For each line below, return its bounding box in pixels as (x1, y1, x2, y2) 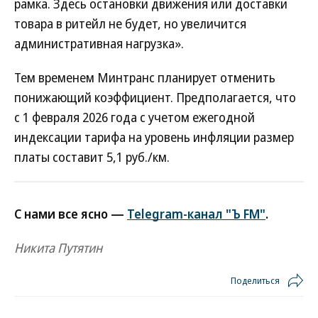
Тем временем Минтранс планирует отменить (14, 69, 275, 86)
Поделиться (231, 274, 280, 287)
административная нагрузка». (14, 35, 184, 52)
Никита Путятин (14, 239, 102, 256)
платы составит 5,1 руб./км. (14, 148, 170, 165)
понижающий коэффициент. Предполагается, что (14, 89, 296, 106)
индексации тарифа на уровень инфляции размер (14, 128, 294, 146)
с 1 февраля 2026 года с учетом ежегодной (14, 109, 255, 126)
